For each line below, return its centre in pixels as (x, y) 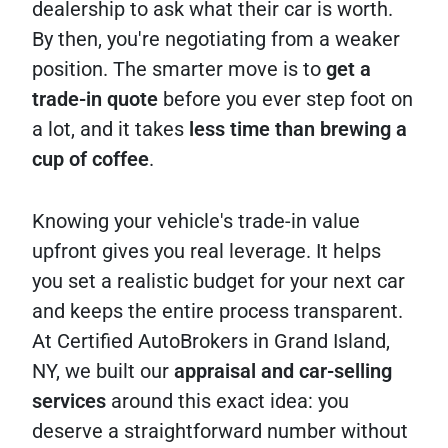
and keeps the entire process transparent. (217, 311)
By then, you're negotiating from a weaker (216, 39)
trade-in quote (95, 99)
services (69, 401)
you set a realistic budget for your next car (218, 281)
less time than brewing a (298, 129)
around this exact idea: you (227, 401)
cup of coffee (90, 159)
